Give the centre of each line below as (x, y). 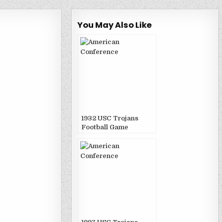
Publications (101, 136)
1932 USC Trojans (110, 118)
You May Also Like (114, 25)
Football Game (105, 127)
